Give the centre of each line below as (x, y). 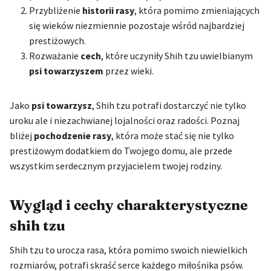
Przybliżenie (56, 11)
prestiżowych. (57, 41)
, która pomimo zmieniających (197, 11)
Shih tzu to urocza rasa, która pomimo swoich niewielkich (129, 250)
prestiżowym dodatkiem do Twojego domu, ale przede (121, 151)
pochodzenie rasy (73, 136)
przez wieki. (129, 71)
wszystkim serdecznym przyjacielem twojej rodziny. (116, 166)
